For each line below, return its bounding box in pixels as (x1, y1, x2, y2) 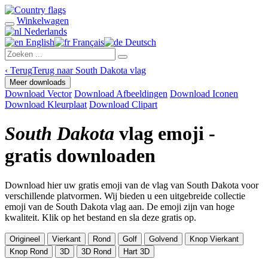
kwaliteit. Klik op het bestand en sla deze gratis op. (5, 212, 196, 223)
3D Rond (81, 246, 111, 256)
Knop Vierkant (190, 234, 239, 243)
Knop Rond (10, 246, 48, 256)
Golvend (149, 234, 178, 243)
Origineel (10, 234, 40, 243)
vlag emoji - (114, 123, 215, 145)
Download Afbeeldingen (74, 89, 167, 99)
